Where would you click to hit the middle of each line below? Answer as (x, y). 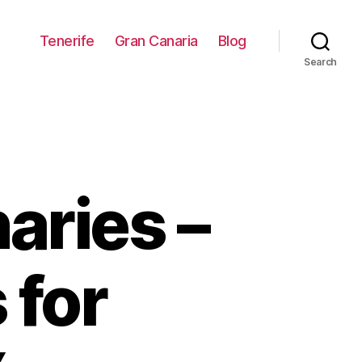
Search (320, 62)
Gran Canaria (156, 40)
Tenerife (67, 40)
